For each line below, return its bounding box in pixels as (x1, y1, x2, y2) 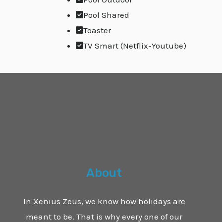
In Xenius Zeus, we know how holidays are (23, 196, 185, 206)
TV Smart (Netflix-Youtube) (83, 40, 186, 51)
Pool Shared (83, 9, 129, 20)
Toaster (83, 25, 111, 35)
